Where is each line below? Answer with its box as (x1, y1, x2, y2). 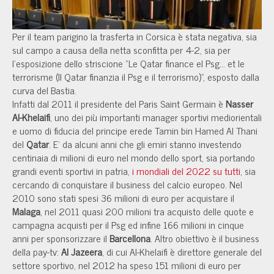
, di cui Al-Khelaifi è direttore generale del (102, 243, 262, 259)
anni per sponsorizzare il (12, 229, 109, 246)
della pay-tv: (12, 243, 61, 259)
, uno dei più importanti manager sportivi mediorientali (50, 108, 262, 125)
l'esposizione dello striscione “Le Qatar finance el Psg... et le (12, 54, 245, 71)
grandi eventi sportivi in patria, (12, 162, 130, 179)
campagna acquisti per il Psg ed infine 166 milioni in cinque (12, 216, 244, 232)
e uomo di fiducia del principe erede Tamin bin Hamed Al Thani (12, 122, 257, 138)
